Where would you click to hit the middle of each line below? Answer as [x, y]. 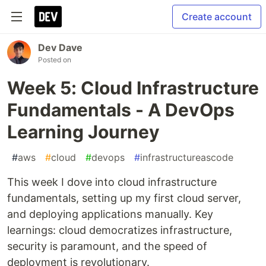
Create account [217, 17]
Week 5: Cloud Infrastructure [133, 88]
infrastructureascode [187, 157]
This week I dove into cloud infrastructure [112, 182]
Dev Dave [60, 47]
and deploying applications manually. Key [110, 214]
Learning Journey [83, 132]
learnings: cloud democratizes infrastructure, [120, 230]
